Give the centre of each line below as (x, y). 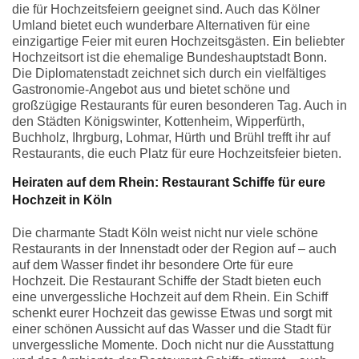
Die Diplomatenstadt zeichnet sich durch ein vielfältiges (169, 74)
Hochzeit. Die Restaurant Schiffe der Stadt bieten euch (167, 281)
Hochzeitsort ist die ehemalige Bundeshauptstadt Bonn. (169, 58)
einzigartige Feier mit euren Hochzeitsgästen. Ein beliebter (178, 42)
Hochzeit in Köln (62, 200)
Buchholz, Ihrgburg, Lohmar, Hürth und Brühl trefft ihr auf (171, 138)
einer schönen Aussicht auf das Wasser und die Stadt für (171, 329)
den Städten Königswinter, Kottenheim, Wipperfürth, (158, 122)
